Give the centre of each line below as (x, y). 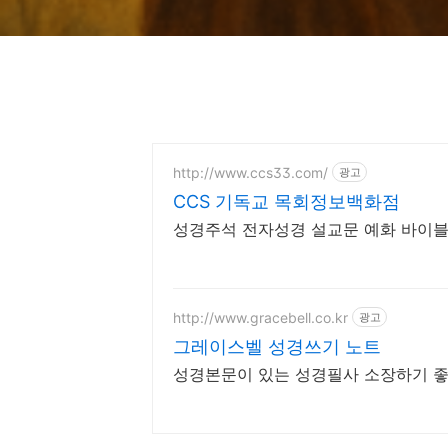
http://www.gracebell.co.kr (260, 317)
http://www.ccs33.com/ (250, 172)
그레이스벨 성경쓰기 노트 (277, 346)
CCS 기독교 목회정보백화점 (286, 201)
